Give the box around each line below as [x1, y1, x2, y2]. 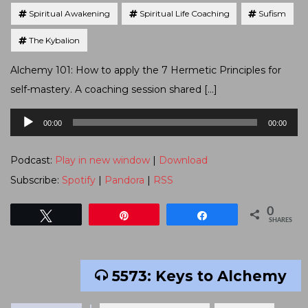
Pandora [104, 173, 144, 186]
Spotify [62, 173, 96, 186]
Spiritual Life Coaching [139, 8, 230, 19]
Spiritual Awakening [28, 8, 110, 19]
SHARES [269, 217, 293, 223]
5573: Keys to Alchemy [112, 267, 287, 285]
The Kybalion [28, 34, 80, 45]
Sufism [258, 8, 287, 19]
